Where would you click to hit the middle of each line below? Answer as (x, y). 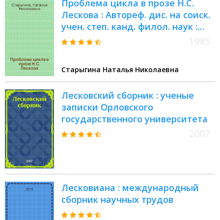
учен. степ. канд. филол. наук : (129, 27)
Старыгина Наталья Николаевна (120, 70)
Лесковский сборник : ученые (128, 96)
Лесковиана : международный (130, 188)
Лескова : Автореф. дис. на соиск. (136, 15)
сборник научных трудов (117, 200)
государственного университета (135, 119)
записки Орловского (107, 107)
